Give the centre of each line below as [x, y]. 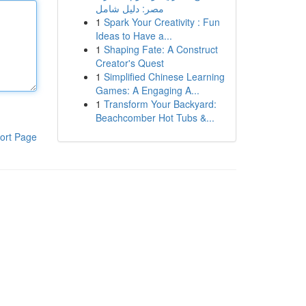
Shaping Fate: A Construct [161, 49]
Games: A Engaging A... [147, 90]
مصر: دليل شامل [129, 8]
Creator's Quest [129, 63]
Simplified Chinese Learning [164, 76]
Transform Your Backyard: [160, 104]
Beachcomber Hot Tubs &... [155, 117]
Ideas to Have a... [134, 36]
